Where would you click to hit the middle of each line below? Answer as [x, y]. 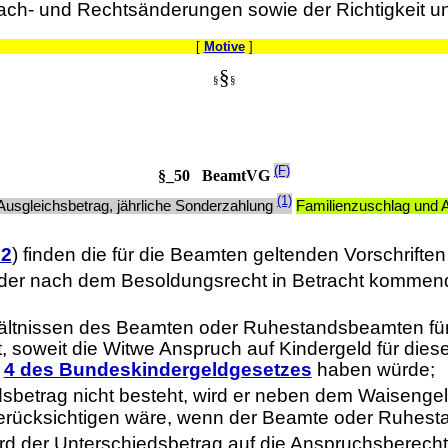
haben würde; [373, 370]
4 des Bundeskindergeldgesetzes [157, 370]
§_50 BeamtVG [216, 176]
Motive [224, 47]
